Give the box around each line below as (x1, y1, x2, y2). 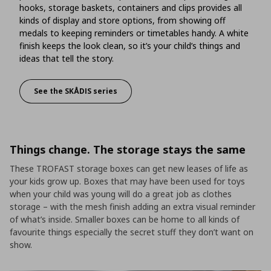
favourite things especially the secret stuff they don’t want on (10, 226, 253, 238)
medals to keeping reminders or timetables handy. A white (19, 27, 249, 39)
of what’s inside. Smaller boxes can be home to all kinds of (10, 213, 240, 225)
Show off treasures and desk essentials (74, 90, 227, 100)
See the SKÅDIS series (34, 86, 117, 97)
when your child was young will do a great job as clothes (10, 188, 232, 200)
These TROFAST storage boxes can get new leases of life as (10, 162, 248, 174)
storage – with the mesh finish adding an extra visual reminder (10, 200, 255, 212)
